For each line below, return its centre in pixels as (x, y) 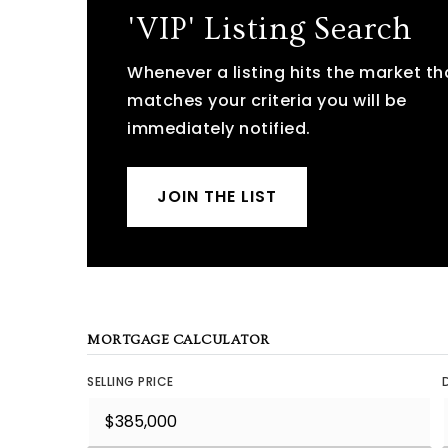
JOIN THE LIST (217, 196)
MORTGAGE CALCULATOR (178, 340)
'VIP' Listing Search (269, 29)
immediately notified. (219, 128)
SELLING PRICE (130, 381)
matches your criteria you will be (267, 100)
